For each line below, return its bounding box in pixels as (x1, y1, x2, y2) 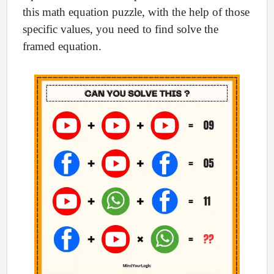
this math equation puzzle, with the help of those (23, 6, 250, 18)
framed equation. (23, 40, 102, 53)
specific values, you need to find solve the (23, 23, 218, 35)
